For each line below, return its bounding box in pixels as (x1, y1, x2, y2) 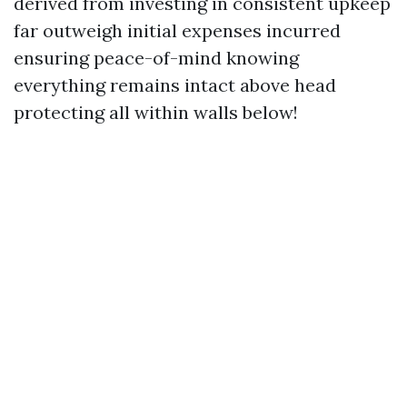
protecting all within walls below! (14, 100, 298, 124)
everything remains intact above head (14, 73, 336, 96)
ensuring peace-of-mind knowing (14, 45, 299, 69)
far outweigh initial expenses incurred (14, 18, 341, 42)
